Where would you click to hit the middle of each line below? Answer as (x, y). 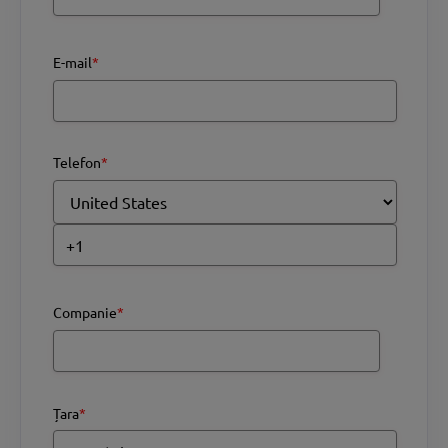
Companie (85, 312)
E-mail (72, 62)
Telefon (77, 162)
